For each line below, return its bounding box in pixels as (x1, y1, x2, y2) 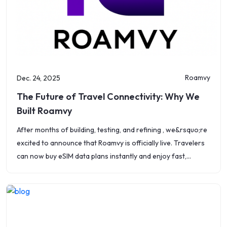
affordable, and (17, 165, 66, 174)
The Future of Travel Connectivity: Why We (17, 91, 200, 102)
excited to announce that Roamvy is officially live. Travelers (17, 138, 205, 147)
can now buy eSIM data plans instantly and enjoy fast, (17, 152, 186, 161)
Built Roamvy (17, 105, 72, 117)
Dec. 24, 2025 (17, 73, 60, 83)
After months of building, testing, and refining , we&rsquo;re (17, 125, 207, 134)
